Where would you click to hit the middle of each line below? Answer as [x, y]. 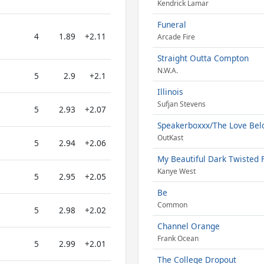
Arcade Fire [176, 37]
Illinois [170, 92]
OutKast [170, 138]
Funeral [171, 24]
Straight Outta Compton [203, 58]
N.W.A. [167, 71]
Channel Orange [188, 226]
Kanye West [176, 171]
